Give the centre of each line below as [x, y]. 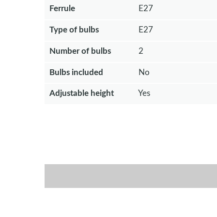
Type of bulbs [74, 30]
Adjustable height [82, 93]
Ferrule [62, 9]
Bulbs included [76, 72]
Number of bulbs [80, 51]
